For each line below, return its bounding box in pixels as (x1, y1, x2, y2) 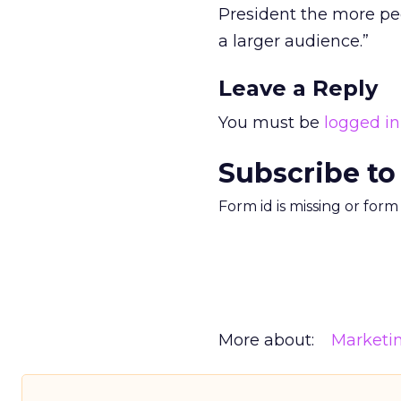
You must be (218, 113, 324, 132)
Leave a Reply (218, 75, 378, 101)
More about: (218, 330, 314, 350)
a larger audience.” (218, 31, 369, 51)
